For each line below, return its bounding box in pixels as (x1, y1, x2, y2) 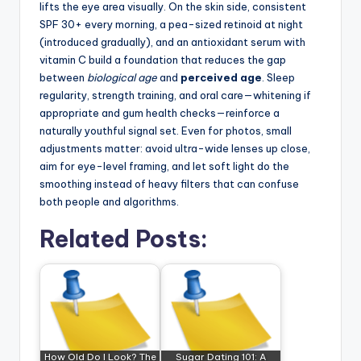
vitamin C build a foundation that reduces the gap (39, 53, 286, 67)
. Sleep (262, 71, 295, 85)
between (39, 71, 87, 85)
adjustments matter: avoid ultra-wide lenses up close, (39, 142, 310, 156)
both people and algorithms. (39, 195, 179, 209)
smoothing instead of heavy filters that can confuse (39, 177, 299, 191)
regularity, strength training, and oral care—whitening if (39, 89, 311, 102)
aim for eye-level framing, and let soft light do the (39, 160, 289, 173)
